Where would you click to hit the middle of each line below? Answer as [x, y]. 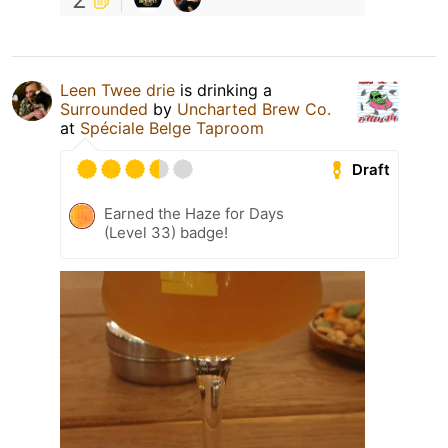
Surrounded [104, 109]
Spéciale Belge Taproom [172, 128]
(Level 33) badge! [166, 233]
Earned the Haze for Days [194, 214]
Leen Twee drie [117, 90]
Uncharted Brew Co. [254, 109]
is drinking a [223, 90]
